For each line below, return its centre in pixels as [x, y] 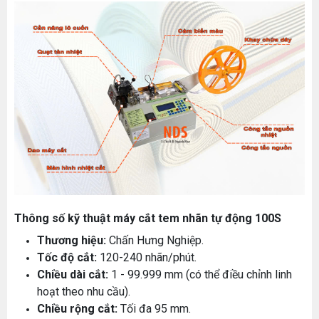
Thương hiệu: [72, 240]
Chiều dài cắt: [73, 274]
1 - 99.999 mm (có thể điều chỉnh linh [200, 274]
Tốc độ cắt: [67, 257]
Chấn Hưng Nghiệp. [155, 240]
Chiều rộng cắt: [77, 308]
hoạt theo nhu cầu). [84, 291]
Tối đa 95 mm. [154, 308]
